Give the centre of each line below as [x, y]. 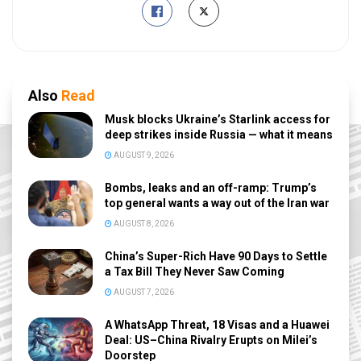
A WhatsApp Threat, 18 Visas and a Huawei [217, 324]
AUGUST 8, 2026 [143, 223]
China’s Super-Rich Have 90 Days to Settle [216, 256]
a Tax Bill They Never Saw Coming [195, 271]
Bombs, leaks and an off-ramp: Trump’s [211, 187]
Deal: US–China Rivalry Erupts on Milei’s [211, 340]
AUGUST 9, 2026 [143, 155]
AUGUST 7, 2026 [143, 292]
